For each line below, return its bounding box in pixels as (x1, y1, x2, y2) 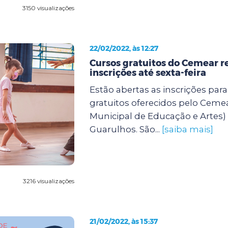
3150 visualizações (22, 4, 74, 12)
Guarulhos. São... (89, 124, 162, 134)
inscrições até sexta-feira (89, 67, 206, 78)
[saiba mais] (161, 124, 213, 134)
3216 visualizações (22, 177, 74, 185)
